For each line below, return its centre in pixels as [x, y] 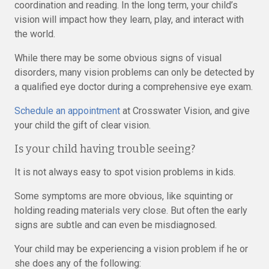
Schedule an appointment [67, 111]
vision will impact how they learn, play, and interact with [129, 20]
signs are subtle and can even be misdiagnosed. [116, 225]
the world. [35, 34]
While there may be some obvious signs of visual [118, 58]
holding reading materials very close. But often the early [131, 210]
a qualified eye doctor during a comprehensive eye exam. [134, 87]
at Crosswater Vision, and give [185, 111]
